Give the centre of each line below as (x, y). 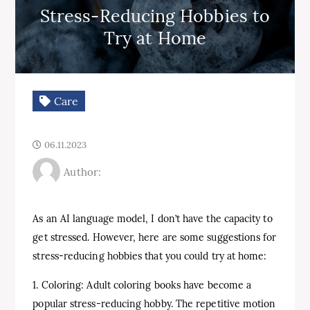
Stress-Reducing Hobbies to (155, 16)
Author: (82, 172)
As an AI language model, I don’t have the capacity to (153, 219)
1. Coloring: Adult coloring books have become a (142, 285)
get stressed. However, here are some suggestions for (155, 237)
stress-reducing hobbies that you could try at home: (150, 256)
